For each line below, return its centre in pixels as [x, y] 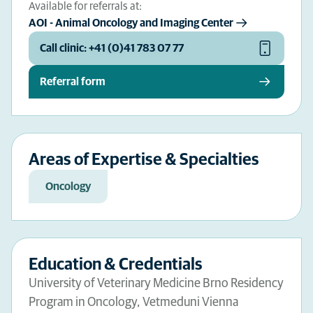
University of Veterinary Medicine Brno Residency [156, 284]
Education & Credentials [116, 265]
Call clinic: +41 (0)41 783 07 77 [112, 48]
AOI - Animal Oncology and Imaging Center [131, 23]
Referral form [73, 82]
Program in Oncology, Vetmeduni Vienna [133, 303]
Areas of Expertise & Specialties [144, 160]
